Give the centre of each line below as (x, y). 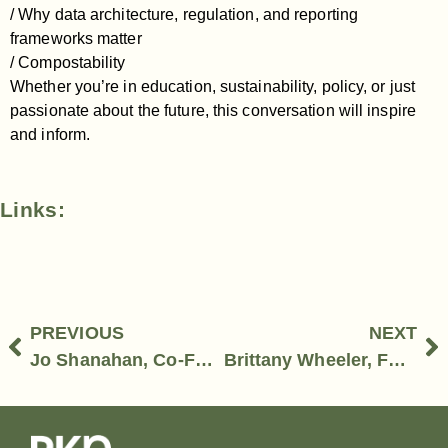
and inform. (50, 134)
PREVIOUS (77, 332)
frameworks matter (76, 38)
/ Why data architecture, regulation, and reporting (184, 14)
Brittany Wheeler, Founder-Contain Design (397, 359)
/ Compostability (68, 62)
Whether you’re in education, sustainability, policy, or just (213, 86)
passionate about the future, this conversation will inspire (213, 110)
